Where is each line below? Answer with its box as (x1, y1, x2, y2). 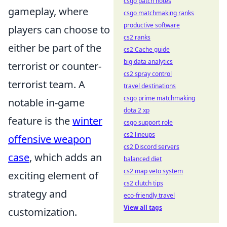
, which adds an (29, 150, 102, 164)
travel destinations (124, 82, 176, 90)
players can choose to (8, 22, 110, 36)
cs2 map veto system (124, 167, 183, 175)
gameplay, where (8, 4, 88, 18)
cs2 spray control (124, 69, 172, 78)
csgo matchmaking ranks (124, 9, 194, 17)
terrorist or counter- (8, 59, 101, 73)
